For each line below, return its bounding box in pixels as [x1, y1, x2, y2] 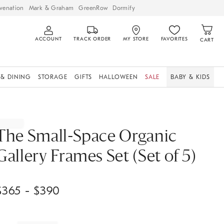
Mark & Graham [28, 4, 74, 11]
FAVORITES [160, 36, 188, 42]
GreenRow [78, 4, 108, 11]
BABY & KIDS [170, 73, 210, 80]
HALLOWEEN [99, 73, 138, 80]
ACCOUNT [34, 36, 62, 42]
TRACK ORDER [73, 36, 111, 42]
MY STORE [123, 36, 149, 42]
